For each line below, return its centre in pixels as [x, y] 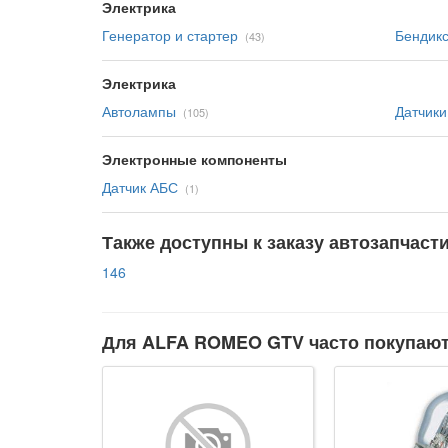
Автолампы [139, 111]
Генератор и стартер [170, 35]
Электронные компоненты [194, 159]
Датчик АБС [140, 187]
